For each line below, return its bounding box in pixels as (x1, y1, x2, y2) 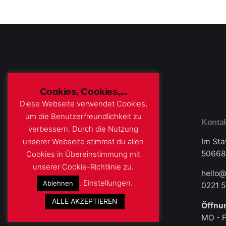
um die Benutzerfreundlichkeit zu (25, 111, 142, 122)
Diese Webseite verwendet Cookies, (19, 99, 147, 109)
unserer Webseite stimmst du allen (23, 137, 144, 147)
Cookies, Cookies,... (39, 86, 127, 97)
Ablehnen (42, 179, 73, 187)
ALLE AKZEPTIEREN (51, 197, 118, 205)
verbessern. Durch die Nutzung (28, 124, 138, 134)
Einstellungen (83, 178, 131, 188)
